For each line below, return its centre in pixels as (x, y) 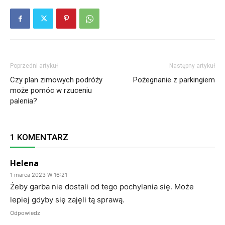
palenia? (24, 101)
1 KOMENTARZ (39, 137)
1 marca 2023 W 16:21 (39, 175)
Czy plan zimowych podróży (56, 80)
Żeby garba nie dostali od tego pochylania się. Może (102, 187)
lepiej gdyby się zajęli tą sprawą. (67, 200)
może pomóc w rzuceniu (51, 91)
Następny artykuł (192, 66)
